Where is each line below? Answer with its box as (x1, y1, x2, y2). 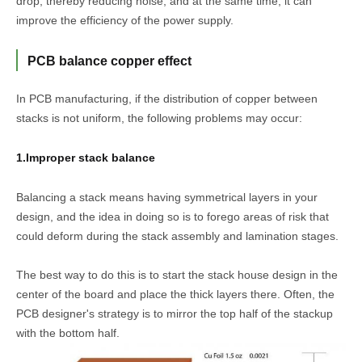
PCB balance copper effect (27, 54, 192, 69)
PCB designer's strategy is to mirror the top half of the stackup (16, 307, 333, 321)
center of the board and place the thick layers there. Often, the (16, 288, 335, 301)
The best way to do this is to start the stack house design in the (16, 268, 338, 282)
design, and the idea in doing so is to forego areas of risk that (16, 210, 329, 224)
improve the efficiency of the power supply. (16, 14, 234, 27)
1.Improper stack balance (16, 151, 155, 165)
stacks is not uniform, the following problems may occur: (16, 112, 302, 125)
